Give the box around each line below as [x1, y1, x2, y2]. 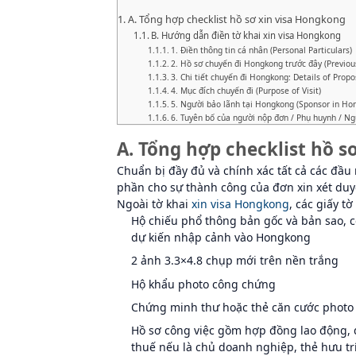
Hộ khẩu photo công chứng [131, 276, 277, 292]
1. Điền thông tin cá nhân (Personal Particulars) [170, 44, 352, 56]
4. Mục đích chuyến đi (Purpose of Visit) [170, 84, 321, 96]
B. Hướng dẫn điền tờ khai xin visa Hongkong [151, 29, 342, 41]
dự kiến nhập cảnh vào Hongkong [131, 229, 311, 245]
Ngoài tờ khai [117, 195, 192, 211]
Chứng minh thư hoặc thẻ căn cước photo [131, 299, 354, 315]
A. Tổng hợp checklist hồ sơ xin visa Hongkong [127, 11, 346, 26]
